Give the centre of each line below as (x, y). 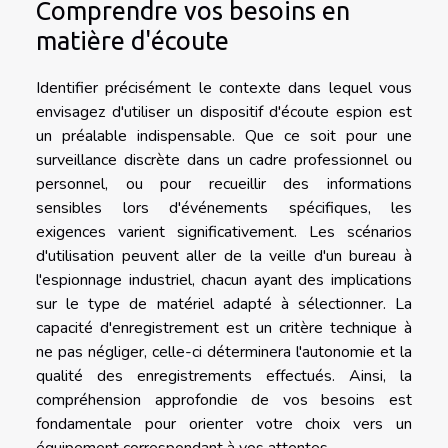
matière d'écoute (132, 41)
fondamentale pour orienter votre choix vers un (224, 424)
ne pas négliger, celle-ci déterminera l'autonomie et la (224, 352)
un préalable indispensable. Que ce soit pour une (224, 136)
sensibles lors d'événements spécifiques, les (224, 208)
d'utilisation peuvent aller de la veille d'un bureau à (224, 256)
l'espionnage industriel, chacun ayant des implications (224, 280)
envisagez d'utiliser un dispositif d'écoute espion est (224, 112)
